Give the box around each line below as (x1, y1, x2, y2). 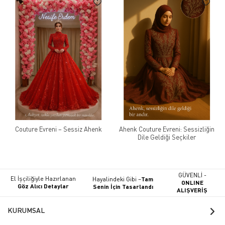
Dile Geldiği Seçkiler (138, 133, 196, 141)
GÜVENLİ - (178, 171, 206, 179)
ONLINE (181, 178, 203, 186)
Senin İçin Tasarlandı (92, 182, 153, 190)
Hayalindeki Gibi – (92, 175, 142, 183)
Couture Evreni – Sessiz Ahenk (15, 125, 102, 133)
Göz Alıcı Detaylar (17, 182, 69, 190)
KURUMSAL (8, 205, 45, 214)
